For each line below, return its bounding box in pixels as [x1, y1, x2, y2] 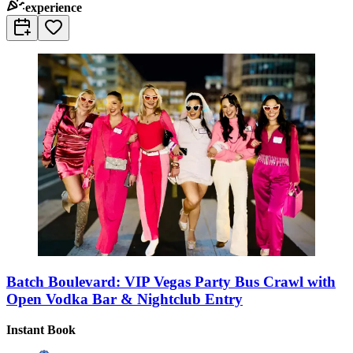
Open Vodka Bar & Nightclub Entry [6, 291, 243, 308]
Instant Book [6, 323, 76, 337]
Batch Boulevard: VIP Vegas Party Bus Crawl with [6, 273, 336, 291]
